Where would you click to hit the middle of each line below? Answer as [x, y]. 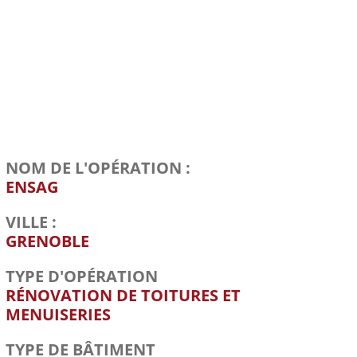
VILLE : [31, 222]
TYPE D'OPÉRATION [82, 277]
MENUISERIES [59, 315]
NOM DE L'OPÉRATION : [98, 168]
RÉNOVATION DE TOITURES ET [124, 296]
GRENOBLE [48, 241]
